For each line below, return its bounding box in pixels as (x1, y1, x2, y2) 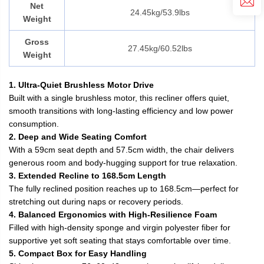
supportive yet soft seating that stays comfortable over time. (9, 235, 231, 245)
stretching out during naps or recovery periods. (9, 196, 183, 206)
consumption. (9, 118, 59, 128)
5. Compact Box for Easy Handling (9, 248, 147, 258)
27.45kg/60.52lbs (127, 43, 192, 53)
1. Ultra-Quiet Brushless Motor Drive (9, 80, 154, 90)
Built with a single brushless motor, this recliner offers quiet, (9, 93, 229, 103)
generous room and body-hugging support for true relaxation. (9, 157, 237, 167)
